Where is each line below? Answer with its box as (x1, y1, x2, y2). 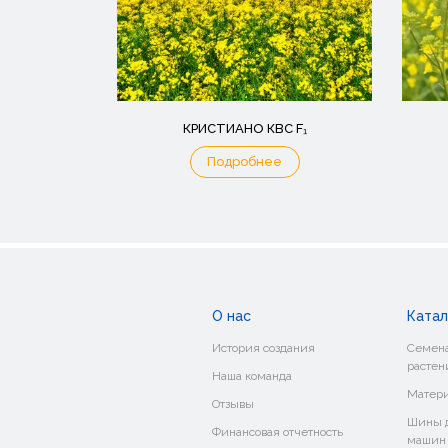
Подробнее (207, 154, 282, 169)
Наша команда (212, 369, 292, 383)
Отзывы (212, 397, 254, 411)
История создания (212, 341, 315, 355)
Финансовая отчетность (212, 425, 343, 439)
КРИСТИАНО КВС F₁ (182, 121, 307, 136)
